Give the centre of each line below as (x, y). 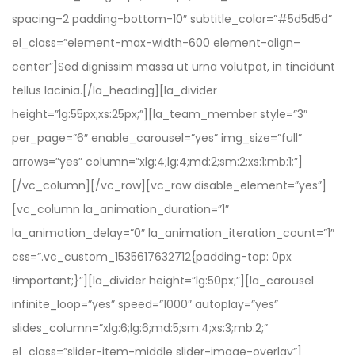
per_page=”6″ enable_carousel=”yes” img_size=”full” (157, 138)
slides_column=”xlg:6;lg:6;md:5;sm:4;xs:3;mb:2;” (140, 328)
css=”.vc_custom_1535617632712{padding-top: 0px (152, 257)
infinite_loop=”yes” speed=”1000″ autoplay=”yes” (145, 304)
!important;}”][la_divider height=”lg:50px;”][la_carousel (163, 281)
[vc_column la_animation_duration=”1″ (120, 209)
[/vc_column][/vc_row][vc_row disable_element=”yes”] (169, 185)
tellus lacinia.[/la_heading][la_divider (115, 90)
